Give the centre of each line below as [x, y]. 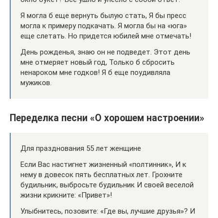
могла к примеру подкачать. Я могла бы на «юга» [104, 26]
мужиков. [36, 82]
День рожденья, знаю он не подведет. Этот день [105, 52]
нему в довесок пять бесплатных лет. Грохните [101, 175]
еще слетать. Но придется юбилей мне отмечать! [106, 36]
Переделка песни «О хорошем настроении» [107, 118]
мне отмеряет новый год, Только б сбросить [98, 62]
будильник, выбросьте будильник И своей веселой [107, 185]
